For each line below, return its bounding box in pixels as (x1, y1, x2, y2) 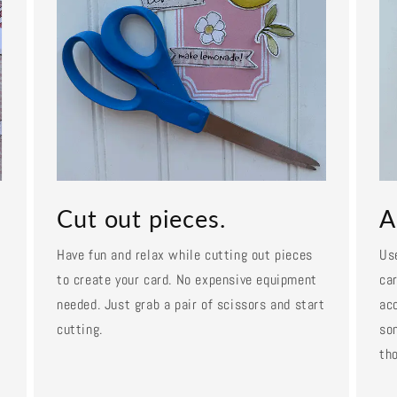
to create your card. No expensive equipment (56, 270, 317, 290)
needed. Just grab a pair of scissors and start (56, 295, 325, 315)
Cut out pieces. (56, 204, 226, 234)
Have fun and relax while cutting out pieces (56, 245, 313, 265)
